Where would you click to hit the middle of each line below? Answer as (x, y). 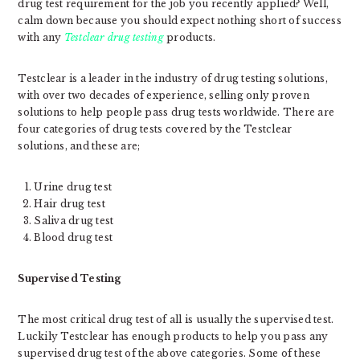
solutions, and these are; (79, 145)
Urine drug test (73, 186)
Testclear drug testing (114, 37)
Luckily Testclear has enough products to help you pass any (173, 336)
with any (41, 37)
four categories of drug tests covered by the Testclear (155, 129)
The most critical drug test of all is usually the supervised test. (176, 319)
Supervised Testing (70, 278)
